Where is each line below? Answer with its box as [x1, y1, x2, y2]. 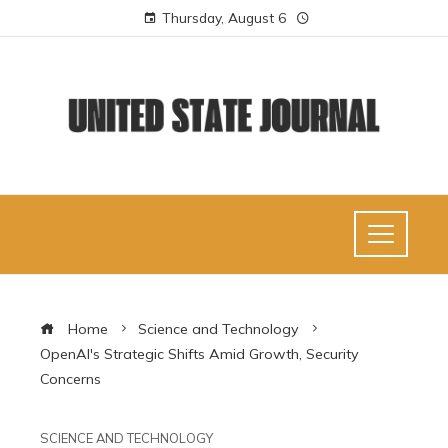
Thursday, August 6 [162, 9, 286, 26]
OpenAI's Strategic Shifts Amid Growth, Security [40, 344, 359, 363]
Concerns [40, 369, 101, 388]
